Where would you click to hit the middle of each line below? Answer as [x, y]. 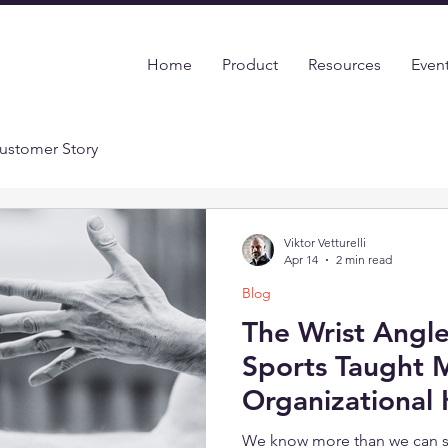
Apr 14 [301, 259]
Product [250, 64]
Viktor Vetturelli [325, 242]
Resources [344, 64]
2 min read [364, 259]
